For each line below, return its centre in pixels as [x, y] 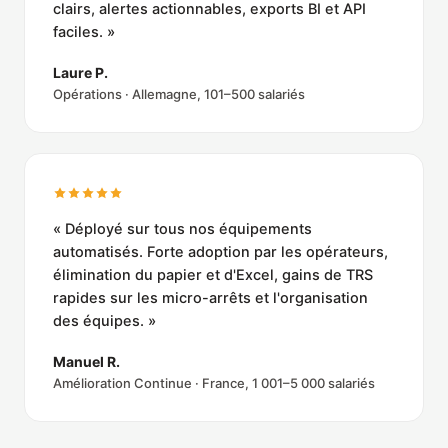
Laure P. [80, 73]
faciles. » [84, 32]
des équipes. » [104, 321]
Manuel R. [86, 362]
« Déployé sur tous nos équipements [182, 229]
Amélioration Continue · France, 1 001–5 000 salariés [214, 383]
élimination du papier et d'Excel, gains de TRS [213, 275]
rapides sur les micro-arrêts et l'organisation [210, 298]
